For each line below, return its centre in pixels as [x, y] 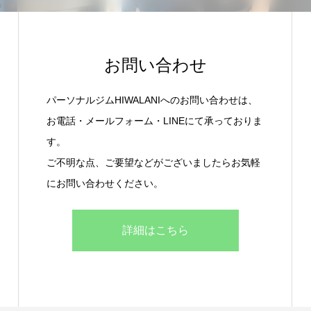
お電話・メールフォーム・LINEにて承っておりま [154, 120]
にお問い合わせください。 [105, 183]
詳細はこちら [155, 230]
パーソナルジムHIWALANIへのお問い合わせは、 [152, 100]
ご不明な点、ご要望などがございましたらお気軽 [153, 162]
